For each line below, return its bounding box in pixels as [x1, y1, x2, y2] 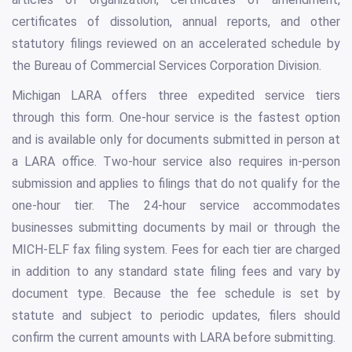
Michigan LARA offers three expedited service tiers [12, 88, 340, 104]
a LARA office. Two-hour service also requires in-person [12, 154, 340, 170]
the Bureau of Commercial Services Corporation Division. [12, 58, 321, 74]
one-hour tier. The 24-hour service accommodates [12, 198, 340, 214]
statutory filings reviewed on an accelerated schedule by [12, 36, 340, 52]
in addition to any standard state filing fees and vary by [12, 264, 340, 280]
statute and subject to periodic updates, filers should [12, 308, 340, 324]
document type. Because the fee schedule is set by [12, 286, 340, 302]
